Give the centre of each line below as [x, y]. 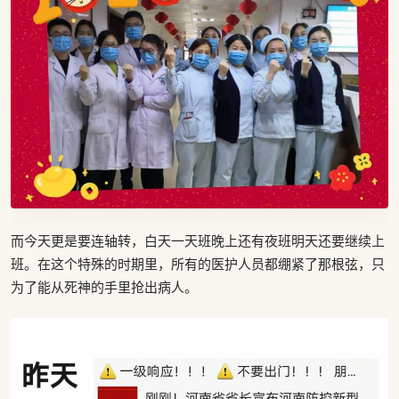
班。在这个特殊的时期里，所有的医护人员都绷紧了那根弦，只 [198, 263]
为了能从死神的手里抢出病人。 [104, 286]
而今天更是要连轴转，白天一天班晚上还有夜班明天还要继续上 [198, 240]
